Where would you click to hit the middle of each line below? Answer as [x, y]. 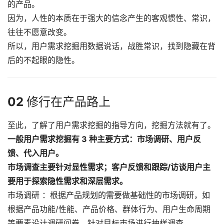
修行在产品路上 [67, 102]
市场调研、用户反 [169, 139]
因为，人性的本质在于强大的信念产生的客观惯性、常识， [111, 18]
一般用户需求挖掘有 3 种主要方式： [72, 139]
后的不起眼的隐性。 [43, 60]
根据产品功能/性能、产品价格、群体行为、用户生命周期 [109, 209]
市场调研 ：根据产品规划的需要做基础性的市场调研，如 [109, 195]
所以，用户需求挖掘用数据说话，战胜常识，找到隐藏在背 [111, 46]
